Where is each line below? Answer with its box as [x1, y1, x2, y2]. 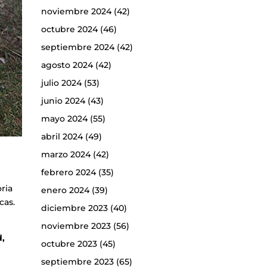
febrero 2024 [41, 166, 96, 178]
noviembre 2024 [41, 5, 111, 17]
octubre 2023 [41, 238, 97, 249]
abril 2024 [41, 131, 83, 142]
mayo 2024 [41, 113, 88, 124]
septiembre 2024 [41, 41, 114, 52]
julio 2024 [41, 77, 82, 88]
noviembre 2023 [41, 220, 111, 231]
